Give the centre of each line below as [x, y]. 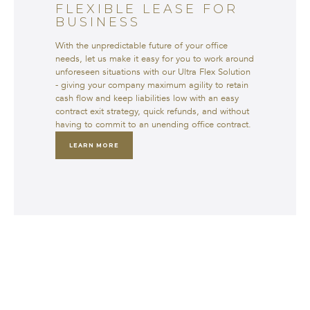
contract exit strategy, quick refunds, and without [152, 112]
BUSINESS [98, 22]
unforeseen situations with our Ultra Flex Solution [153, 72]
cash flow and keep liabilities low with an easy [147, 99]
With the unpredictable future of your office [142, 46]
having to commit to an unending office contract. [153, 125]
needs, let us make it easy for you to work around [155, 59]
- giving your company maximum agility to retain [152, 85]
